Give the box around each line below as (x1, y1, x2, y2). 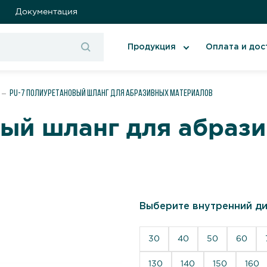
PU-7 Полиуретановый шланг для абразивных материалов (10, 89, 213, 98)
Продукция (128, 44, 176, 51)
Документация (15, 8, 77, 15)
